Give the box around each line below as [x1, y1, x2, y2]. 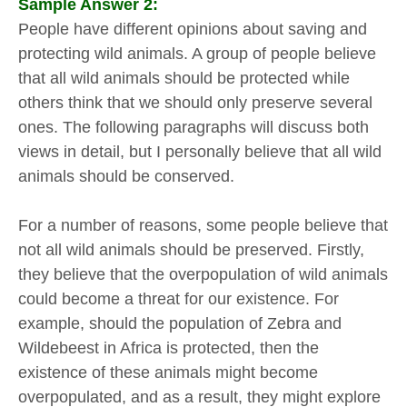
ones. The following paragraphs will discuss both [18, 117, 369, 136]
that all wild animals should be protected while [18, 68, 350, 87]
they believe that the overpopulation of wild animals [18, 264, 388, 283]
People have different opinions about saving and [18, 19, 367, 38]
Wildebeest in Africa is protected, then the [18, 338, 319, 357]
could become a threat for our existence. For [18, 289, 339, 308]
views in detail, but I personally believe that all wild [18, 142, 382, 161]
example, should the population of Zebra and [18, 313, 342, 333]
